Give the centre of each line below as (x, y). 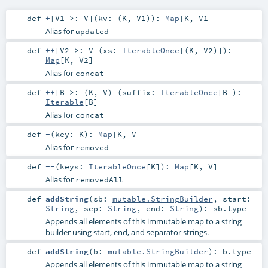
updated (92, 31)
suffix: (141, 92)
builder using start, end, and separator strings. (127, 232)
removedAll (99, 180)
